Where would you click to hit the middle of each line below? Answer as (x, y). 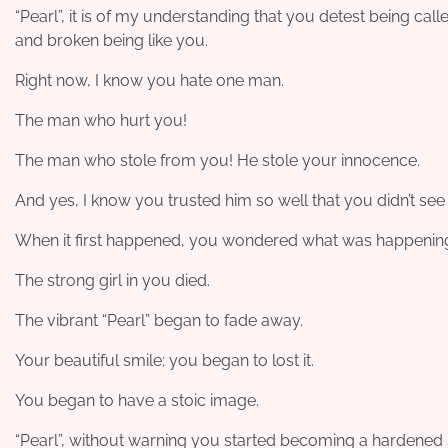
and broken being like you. (111, 40)
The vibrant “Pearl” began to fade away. (159, 320)
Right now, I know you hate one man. (149, 80)
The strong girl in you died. (112, 280)
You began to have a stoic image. (137, 400)
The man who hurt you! (101, 120)
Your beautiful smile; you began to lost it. (164, 360)
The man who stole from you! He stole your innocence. (217, 160)
